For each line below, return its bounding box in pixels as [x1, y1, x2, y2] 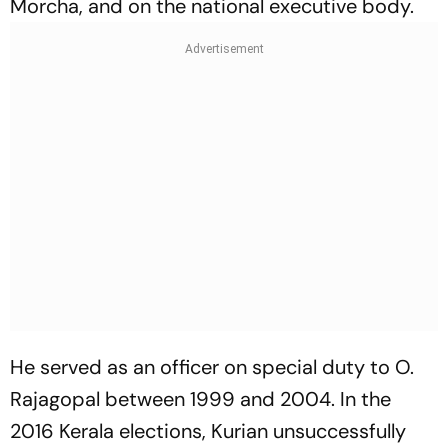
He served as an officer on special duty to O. [10, 353, 414, 380]
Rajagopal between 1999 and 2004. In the [10, 385, 391, 412]
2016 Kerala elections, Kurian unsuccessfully [10, 417, 406, 444]
